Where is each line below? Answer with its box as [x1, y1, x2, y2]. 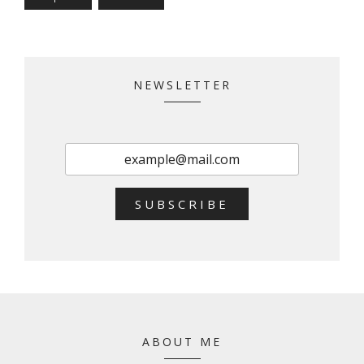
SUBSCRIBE [135, 196, 229, 213]
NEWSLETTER [132, 77, 232, 93]
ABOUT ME [142, 334, 222, 350]
